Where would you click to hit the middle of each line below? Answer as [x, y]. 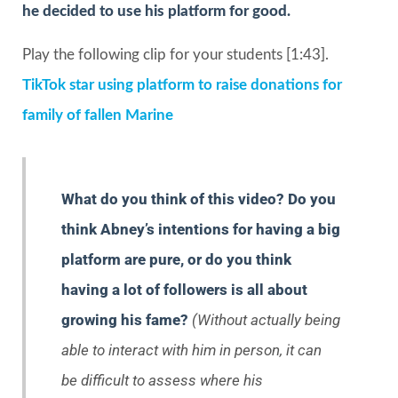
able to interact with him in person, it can [191, 350]
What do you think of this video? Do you [199, 199]
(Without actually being [266, 319]
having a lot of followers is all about [184, 289]
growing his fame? [127, 319]
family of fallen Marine [98, 115]
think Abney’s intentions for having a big [201, 229]
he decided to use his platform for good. [156, 12]
